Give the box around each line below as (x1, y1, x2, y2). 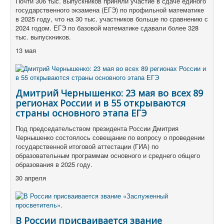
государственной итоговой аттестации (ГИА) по (15, 141, 158, 151)
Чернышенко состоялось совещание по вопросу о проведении (15, 132, 204, 142)
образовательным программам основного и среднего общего (15, 150, 200, 160)
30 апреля (15, 173, 48, 183)
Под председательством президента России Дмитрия (15, 123, 178, 133)
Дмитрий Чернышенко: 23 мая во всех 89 (15, 87, 203, 99)
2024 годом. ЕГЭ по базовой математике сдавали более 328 (15, 23, 198, 33)
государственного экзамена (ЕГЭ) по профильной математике (15, 5, 204, 15)
